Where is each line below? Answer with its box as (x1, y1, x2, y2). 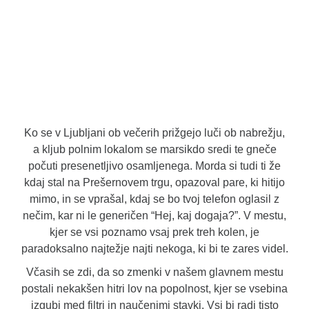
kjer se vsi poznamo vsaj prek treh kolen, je (50, 226, 259, 238)
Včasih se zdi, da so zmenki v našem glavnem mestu (26, 266, 283, 278)
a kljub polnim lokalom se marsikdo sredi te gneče (32, 143, 277, 155)
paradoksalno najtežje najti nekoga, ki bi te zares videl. (21, 242, 288, 255)
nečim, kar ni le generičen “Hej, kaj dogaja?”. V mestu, (23, 209, 286, 221)
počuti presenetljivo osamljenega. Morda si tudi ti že (28, 159, 281, 172)
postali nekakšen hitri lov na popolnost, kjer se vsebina (21, 282, 288, 295)
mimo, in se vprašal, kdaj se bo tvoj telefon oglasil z (30, 192, 279, 205)
